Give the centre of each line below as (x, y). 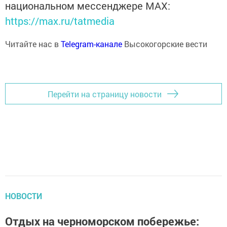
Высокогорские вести (165, 44)
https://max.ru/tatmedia (60, 21)
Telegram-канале (91, 44)
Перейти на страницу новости (105, 94)
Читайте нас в (33, 44)
